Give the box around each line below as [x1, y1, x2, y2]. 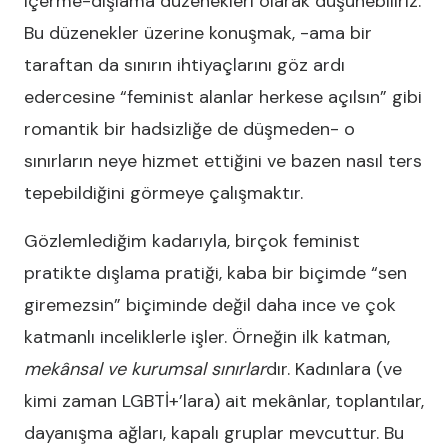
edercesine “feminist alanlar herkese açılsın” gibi [24, 85, 422, 109]
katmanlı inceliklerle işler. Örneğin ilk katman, [24, 325, 390, 349]
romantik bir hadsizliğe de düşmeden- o [24, 117, 355, 141]
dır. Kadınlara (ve [266, 357, 402, 381]
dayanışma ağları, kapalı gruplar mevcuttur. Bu [24, 421, 404, 445]
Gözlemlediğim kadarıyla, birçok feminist [24, 229, 360, 253]
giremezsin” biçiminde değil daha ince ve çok [24, 293, 396, 317]
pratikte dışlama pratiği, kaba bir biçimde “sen [24, 261, 407, 285]
